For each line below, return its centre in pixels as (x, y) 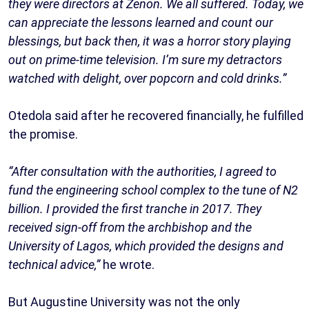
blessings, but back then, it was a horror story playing (150, 41)
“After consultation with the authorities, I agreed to (142, 172)
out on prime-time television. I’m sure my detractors (145, 60)
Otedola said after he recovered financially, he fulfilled (156, 116)
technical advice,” (54, 265)
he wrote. (127, 265)
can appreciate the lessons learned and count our (141, 23)
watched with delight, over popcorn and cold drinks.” (147, 79)
